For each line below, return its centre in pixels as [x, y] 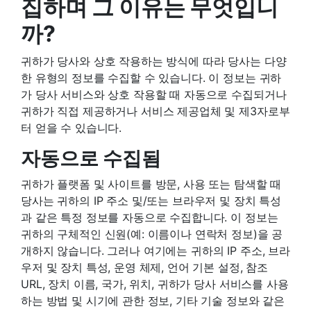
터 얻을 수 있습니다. [72, 127]
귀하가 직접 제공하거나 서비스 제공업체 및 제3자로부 [155, 111]
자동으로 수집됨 [91, 158]
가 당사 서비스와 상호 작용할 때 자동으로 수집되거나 [154, 94]
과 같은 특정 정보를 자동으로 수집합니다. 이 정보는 [150, 217]
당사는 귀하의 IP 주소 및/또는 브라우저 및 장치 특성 [151, 200]
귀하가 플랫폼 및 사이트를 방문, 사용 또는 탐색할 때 [151, 184]
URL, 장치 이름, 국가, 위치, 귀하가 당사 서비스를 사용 [155, 284]
